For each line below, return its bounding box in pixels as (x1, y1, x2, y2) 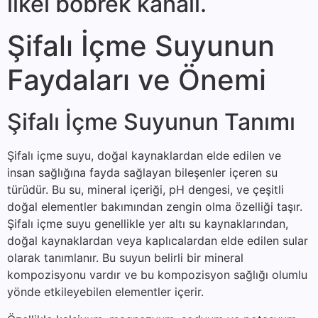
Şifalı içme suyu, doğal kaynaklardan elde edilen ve (7, 148, 281, 163)
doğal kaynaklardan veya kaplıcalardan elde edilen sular (7, 234, 308, 248)
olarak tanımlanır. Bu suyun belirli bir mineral (7, 251, 243, 265)
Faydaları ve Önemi (7, 62, 266, 98)
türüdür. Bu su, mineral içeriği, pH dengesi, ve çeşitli (7, 182, 284, 197)
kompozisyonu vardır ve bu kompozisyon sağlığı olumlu (7, 268, 307, 283)
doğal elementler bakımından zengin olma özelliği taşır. (7, 199, 302, 214)
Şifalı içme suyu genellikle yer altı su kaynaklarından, (7, 216, 288, 231)
